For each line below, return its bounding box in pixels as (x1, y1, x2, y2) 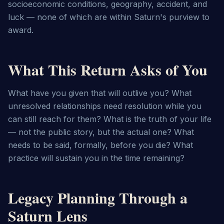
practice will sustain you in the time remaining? (8, 153, 184, 163)
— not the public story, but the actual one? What (8, 127, 194, 137)
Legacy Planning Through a (8, 186, 187, 208)
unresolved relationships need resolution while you (8, 101, 201, 111)
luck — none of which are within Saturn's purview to (8, 12, 209, 22)
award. (8, 25, 33, 35)
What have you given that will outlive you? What (8, 88, 191, 98)
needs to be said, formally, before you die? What (8, 140, 193, 150)
